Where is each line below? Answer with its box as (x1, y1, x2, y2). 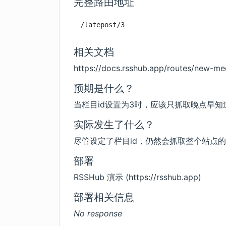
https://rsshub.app (129, 172, 198, 182)
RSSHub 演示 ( (74, 172, 129, 182)
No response (74, 208, 122, 218)
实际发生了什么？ (74, 119, 154, 131)
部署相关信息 (74, 191, 134, 203)
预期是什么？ (74, 82, 134, 94)
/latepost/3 (80, 21, 125, 29)
